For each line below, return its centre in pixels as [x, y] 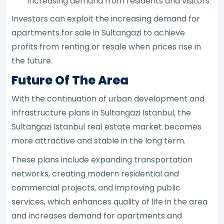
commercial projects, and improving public [96, 187]
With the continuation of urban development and [108, 98]
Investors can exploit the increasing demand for [106, 18]
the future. [32, 60]
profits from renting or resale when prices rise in [106, 46]
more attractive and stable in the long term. [99, 140]
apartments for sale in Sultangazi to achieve [98, 32]
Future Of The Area [70, 80]
